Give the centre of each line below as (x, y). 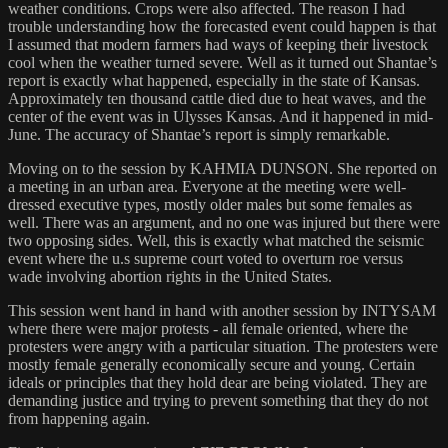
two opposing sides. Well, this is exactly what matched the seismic (216, 241)
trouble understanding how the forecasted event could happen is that (222, 27)
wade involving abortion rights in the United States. (170, 277)
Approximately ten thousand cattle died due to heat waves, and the (217, 99)
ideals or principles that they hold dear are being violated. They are (217, 383)
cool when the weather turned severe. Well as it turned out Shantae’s (222, 63)
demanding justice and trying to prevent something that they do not (218, 401)
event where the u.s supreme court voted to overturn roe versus (205, 259)
